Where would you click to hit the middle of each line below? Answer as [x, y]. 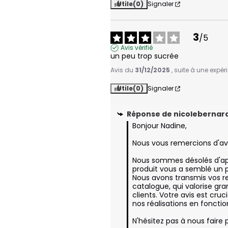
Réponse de [150, 114]
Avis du [123, 70]
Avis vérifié [137, 48]
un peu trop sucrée [145, 56]
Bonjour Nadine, [160, 126]
